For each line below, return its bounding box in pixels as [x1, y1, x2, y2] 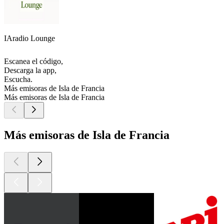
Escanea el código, [4, 57, 63, 66]
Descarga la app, [4, 66, 56, 75]
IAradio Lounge [4, 34, 55, 43]
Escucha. [4, 75, 32, 84]
